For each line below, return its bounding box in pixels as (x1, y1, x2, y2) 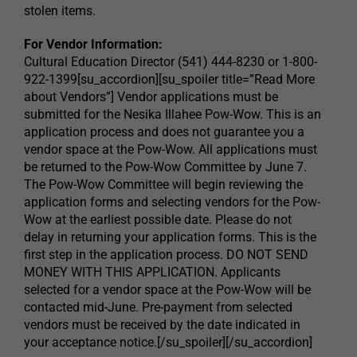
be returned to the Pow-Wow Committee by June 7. (24, 159, 307, 175)
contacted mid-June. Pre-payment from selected (24, 300, 292, 316)
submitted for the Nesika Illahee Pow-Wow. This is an (24, 107, 321, 123)
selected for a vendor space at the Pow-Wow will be (24, 282, 311, 298)
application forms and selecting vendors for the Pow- (24, 194, 320, 210)
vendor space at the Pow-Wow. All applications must (24, 142, 317, 158)
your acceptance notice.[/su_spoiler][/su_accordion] (24, 335, 312, 351)
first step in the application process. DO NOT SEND (24, 247, 308, 263)
